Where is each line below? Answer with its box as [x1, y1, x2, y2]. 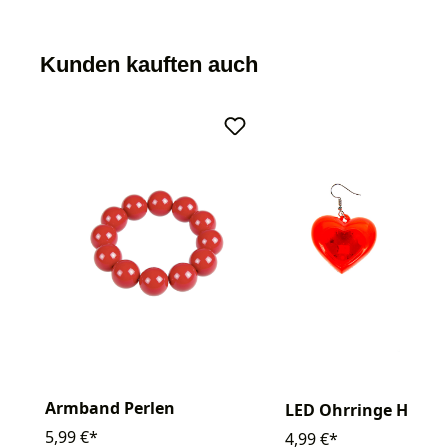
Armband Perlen [45, 397, 175, 420]
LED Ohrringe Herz [285, 398, 432, 421]
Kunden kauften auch [40, 52, 258, 78]
